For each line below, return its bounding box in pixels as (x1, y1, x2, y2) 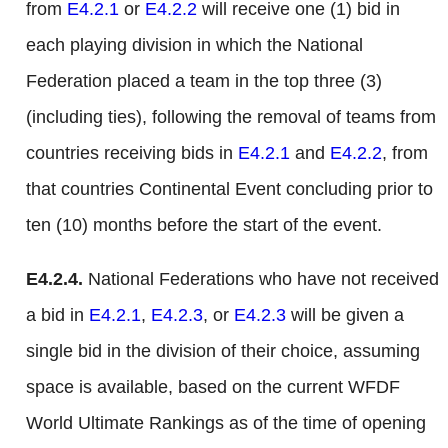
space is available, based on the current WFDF (26, 377, 400, 398)
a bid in (26, 305, 89, 326)
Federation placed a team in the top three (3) (26, 71, 382, 92)
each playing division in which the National (26, 35, 363, 56)
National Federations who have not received (83, 269, 439, 290)
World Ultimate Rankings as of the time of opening (26, 413, 426, 434)
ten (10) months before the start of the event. (26, 215, 382, 236)
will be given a (286, 305, 404, 326)
